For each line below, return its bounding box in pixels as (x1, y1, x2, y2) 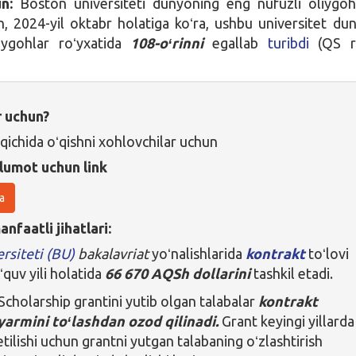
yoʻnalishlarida (152, 245, 246, 261)
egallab (212, 34, 268, 51)
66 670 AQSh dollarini (102, 265, 251, 281)
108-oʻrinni (130, 34, 203, 51)
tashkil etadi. (250, 265, 334, 281)
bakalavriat (78, 245, 153, 261)
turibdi (267, 34, 309, 51)
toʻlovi (305, 245, 350, 261)
